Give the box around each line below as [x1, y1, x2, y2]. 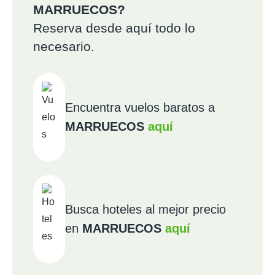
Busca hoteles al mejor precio [65, 203, 226, 216]
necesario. [33, 39, 95, 53]
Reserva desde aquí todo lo [33, 21, 195, 35]
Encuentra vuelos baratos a [65, 101, 215, 114]
